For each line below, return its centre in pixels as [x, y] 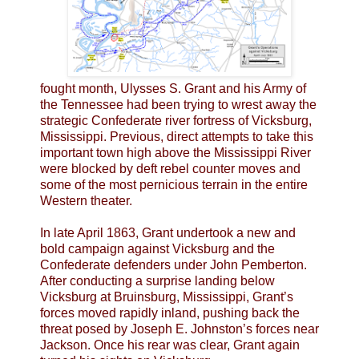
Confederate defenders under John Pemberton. [173, 265]
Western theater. [86, 201]
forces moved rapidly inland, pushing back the [170, 313]
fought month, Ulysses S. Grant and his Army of [173, 89]
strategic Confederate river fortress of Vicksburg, [176, 121]
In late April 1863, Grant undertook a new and [168, 233]
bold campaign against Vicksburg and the [157, 249]
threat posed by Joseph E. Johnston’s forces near [179, 329]
